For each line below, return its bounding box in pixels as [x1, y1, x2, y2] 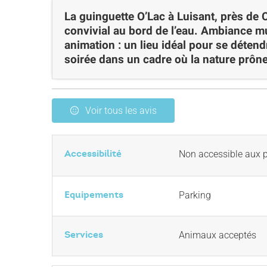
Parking [179, 190, 211, 201]
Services [64, 228, 103, 241]
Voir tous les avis [85, 105, 157, 116]
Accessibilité [64, 147, 122, 160]
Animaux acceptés [179, 229, 256, 241]
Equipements [64, 188, 123, 201]
